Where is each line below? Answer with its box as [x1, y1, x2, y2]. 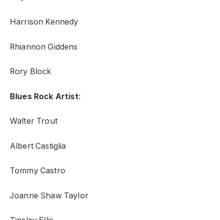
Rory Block [10, 67, 52, 77]
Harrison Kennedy [10, 17, 79, 27]
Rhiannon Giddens [10, 42, 78, 52]
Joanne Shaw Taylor [10, 191, 88, 200]
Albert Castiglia [10, 141, 66, 151]
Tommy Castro [10, 166, 65, 176]
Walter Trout [10, 116, 57, 126]
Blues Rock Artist [10, 91, 79, 101]
